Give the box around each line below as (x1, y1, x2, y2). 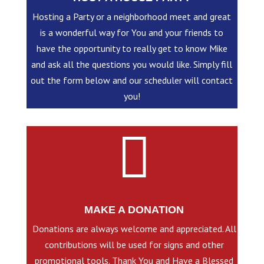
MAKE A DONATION (84, 203, 184, 216)
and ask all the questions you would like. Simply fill (31, 58, 233, 70)
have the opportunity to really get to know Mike (36, 42, 227, 54)
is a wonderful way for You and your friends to (40, 26, 224, 38)
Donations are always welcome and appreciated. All (32, 222, 236, 235)
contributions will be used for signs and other (44, 238, 224, 250)
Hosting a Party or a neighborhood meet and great (32, 10, 232, 22)
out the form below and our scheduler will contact (31, 74, 233, 86)
